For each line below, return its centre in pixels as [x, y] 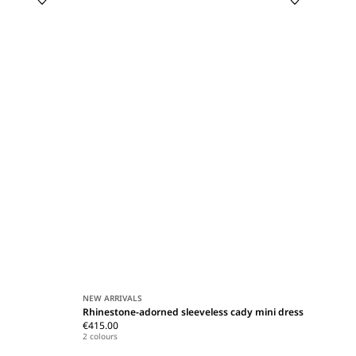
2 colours [101, 337]
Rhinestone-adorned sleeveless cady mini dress [193, 312]
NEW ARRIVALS [113, 298]
